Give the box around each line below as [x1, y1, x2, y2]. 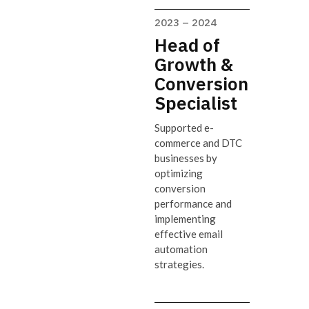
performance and [154, 197, 232, 210]
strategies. [154, 257, 204, 270]
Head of [154, 32, 220, 57]
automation [154, 242, 208, 255]
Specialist [154, 90, 237, 114]
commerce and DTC [154, 136, 242, 149]
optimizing [154, 166, 203, 179]
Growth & [154, 52, 233, 76]
